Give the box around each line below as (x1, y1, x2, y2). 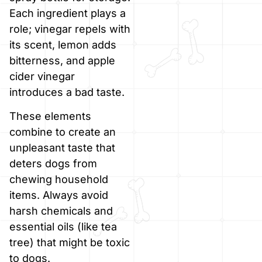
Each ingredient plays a (9, 6, 126, 19)
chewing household (9, 173, 108, 185)
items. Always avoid (9, 188, 108, 201)
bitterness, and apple (9, 54, 115, 67)
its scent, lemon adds (9, 38, 116, 51)
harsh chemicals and (9, 204, 113, 217)
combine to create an (9, 125, 116, 138)
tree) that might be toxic (9, 236, 130, 249)
